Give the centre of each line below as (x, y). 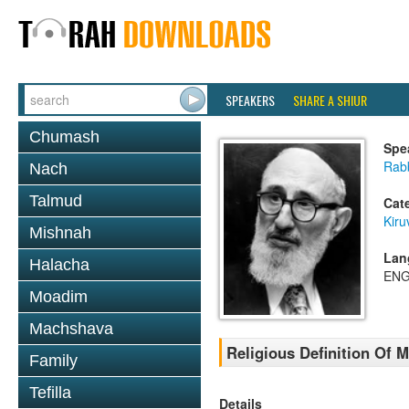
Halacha (59, 265)
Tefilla (50, 393)
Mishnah (60, 233)
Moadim (58, 297)
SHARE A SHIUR (330, 100)
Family (53, 361)
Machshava (71, 329)
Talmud (56, 201)
